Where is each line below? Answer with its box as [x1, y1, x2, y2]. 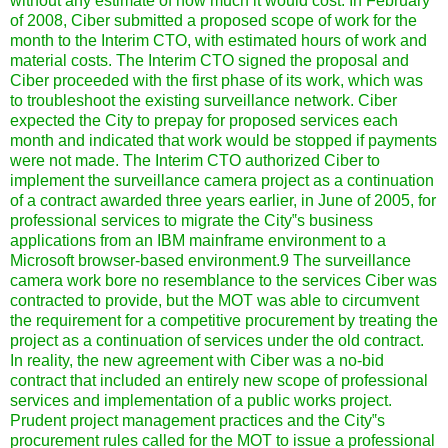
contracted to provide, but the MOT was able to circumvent [10, 291, 419, 309]
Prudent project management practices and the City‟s [10, 411, 385, 429]
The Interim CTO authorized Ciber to [123, 151, 380, 169]
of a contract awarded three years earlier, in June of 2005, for [10, 191, 436, 209]
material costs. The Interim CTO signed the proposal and [10, 51, 409, 69]
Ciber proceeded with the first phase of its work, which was [10, 71, 423, 89]
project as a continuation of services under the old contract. [10, 331, 424, 349]
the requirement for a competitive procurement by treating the [10, 311, 438, 329]
